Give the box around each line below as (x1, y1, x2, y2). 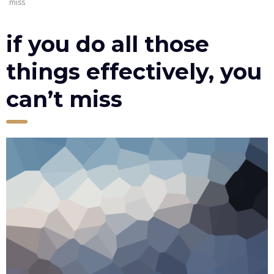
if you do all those (6, 31, 209, 57)
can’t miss (6, 86, 122, 113)
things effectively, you (6, 58, 262, 85)
